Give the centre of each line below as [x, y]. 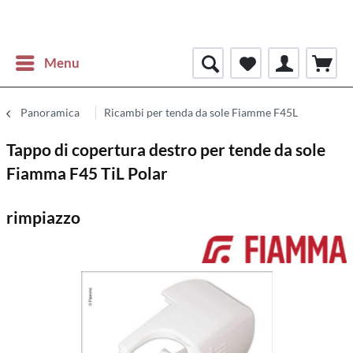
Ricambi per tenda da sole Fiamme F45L [201, 112]
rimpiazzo [43, 217]
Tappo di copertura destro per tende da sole [166, 149]
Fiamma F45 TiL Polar [87, 173]
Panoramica [50, 112]
